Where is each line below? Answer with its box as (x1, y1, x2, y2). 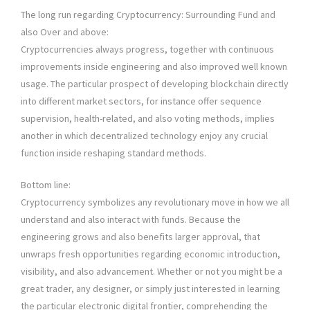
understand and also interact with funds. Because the (21, 213, 241, 226)
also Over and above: (21, 26, 109, 39)
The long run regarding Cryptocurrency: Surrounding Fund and (21, 8, 275, 21)
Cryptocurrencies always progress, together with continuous (21, 43, 274, 56)
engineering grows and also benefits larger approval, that (21, 230, 260, 244)
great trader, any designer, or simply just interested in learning (21, 282, 280, 295)
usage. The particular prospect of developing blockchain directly (21, 77, 289, 91)
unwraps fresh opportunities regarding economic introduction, (21, 248, 280, 261)
